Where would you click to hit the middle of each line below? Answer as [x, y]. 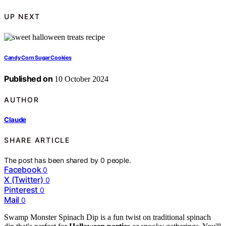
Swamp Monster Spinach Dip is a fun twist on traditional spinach [107, 217]
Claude [15, 120]
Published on [29, 78]
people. [119, 160]
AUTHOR [22, 99]
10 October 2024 [81, 79]
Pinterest [21, 190]
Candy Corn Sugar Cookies [38, 58]
